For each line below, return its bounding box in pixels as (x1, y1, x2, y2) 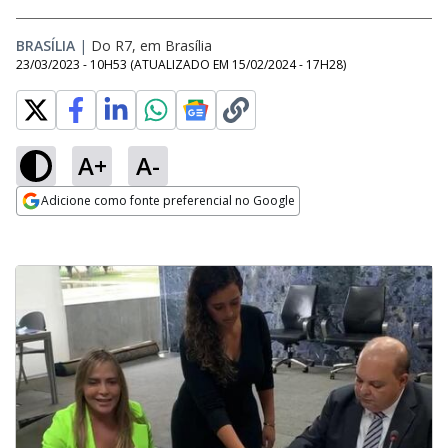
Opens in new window (16, 217, 179, 239)
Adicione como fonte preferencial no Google (41, 192, 295, 209)
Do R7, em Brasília (91, 36, 212, 55)
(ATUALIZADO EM (130, 56, 232, 73)
